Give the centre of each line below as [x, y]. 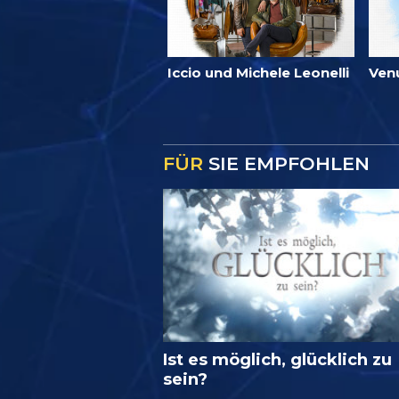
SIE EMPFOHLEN [286, 163]
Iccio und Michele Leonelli [258, 72]
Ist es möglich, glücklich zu [277, 359]
